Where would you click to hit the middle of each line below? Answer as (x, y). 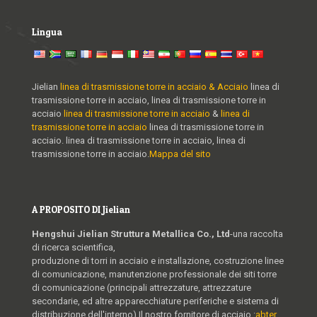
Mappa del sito (180, 154)
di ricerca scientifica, (74, 248)
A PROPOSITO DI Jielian (81, 210)
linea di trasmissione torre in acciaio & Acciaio (154, 87)
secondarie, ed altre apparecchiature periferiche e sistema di (155, 301)
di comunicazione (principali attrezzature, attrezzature (142, 288)
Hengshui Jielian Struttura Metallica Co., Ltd (131, 234)
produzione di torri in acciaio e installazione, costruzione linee (158, 261)
